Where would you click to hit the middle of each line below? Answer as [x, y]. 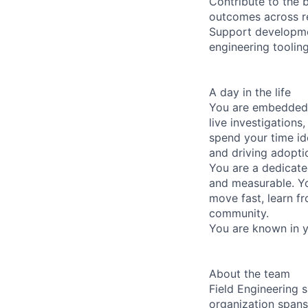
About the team [250, 273]
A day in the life [250, 92]
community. [239, 213]
